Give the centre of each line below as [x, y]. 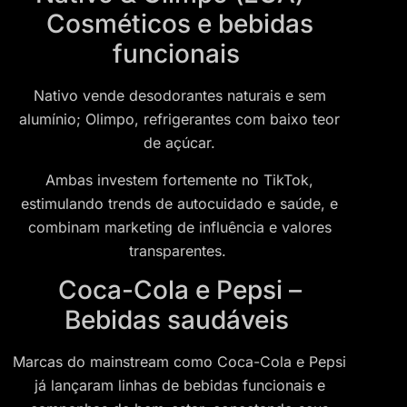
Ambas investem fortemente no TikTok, [179, 179]
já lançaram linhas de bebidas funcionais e [179, 386]
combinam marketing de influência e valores [179, 227]
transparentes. [179, 250]
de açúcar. [179, 143]
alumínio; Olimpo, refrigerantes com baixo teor [179, 119]
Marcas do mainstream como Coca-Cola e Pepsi [179, 362]
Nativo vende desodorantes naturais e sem [179, 96]
